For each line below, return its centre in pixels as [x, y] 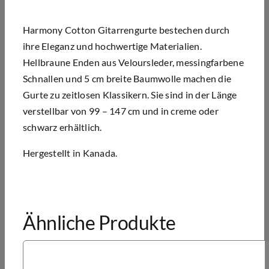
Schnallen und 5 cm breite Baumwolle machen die [127, 78]
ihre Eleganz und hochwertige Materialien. [112, 46]
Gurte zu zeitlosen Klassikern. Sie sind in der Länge [130, 94]
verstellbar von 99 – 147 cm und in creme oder [120, 110]
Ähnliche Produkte [99, 222]
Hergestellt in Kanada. [70, 153]
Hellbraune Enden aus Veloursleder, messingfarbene [133, 62]
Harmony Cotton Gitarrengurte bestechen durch [126, 29]
